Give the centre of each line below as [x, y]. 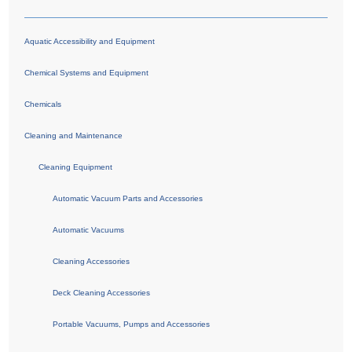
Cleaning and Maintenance [74, 135]
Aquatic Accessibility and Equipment [90, 41]
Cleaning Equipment [76, 167]
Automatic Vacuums [89, 229]
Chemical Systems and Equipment [87, 72]
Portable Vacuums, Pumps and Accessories [132, 324]
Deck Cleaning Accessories [102, 292]
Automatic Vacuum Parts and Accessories [128, 198]
